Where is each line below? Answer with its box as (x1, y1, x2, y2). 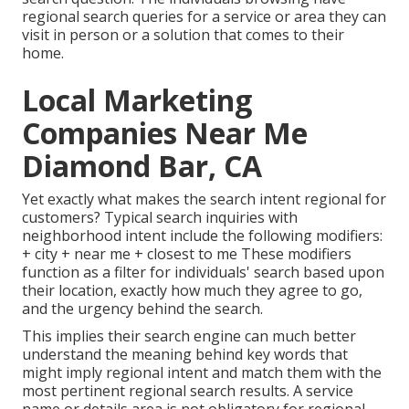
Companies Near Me (22, 112, 308, 152)
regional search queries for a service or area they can (22, 5, 386, 26)
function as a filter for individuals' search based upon (22, 261, 384, 282)
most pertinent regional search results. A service (22, 380, 353, 401)
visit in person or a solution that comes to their (22, 24, 344, 45)
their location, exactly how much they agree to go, (22, 279, 362, 300)
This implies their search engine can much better (22, 325, 356, 346)
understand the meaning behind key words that (22, 343, 348, 364)
